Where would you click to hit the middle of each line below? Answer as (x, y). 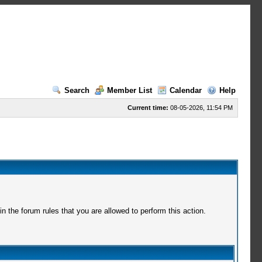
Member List (129, 90)
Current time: (148, 108)
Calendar (185, 90)
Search (77, 90)
